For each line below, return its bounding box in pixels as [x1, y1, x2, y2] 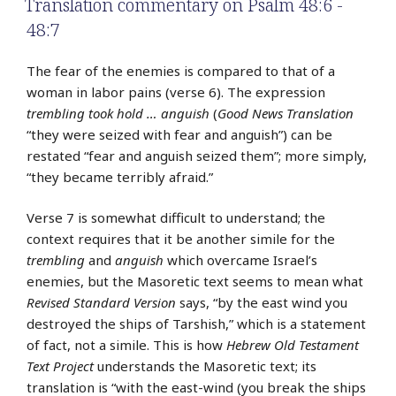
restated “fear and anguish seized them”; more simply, [27, 146, 367, 164]
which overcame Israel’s [164, 251, 317, 270]
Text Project [27, 357, 94, 376]
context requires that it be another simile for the [27, 230, 335, 248]
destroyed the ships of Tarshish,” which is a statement [27, 315, 366, 333]
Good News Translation [217, 103, 354, 122]
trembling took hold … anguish [27, 103, 209, 122]
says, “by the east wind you [176, 293, 347, 312]
